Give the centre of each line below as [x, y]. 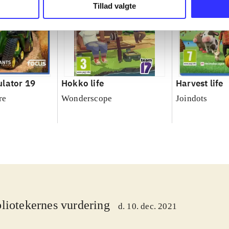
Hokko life [82, 84]
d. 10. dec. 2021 [147, 207]
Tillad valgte [114, 6]
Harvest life [199, 84]
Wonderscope [87, 99]
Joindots [191, 99]
